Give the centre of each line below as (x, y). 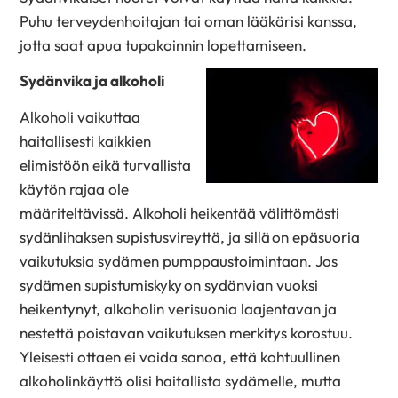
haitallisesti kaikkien (86, 140)
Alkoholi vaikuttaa (80, 116)
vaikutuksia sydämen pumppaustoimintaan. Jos (179, 260)
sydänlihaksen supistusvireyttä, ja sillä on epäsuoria (190, 236)
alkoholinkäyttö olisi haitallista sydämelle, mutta (181, 380)
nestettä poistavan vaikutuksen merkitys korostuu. (187, 332)
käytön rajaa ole (75, 188)
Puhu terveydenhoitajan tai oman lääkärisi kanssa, (189, 20)
